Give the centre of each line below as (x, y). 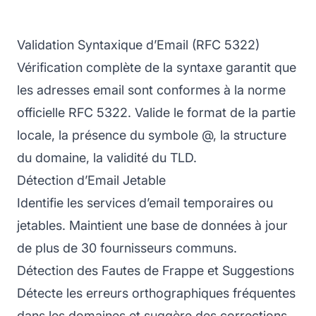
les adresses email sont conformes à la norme (151, 90)
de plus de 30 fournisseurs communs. (127, 248)
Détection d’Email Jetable (91, 180)
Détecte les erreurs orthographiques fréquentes (156, 293)
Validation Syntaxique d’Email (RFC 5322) (138, 44)
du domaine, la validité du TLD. (107, 157)
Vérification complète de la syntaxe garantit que (157, 67)
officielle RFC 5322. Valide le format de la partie (156, 112)
